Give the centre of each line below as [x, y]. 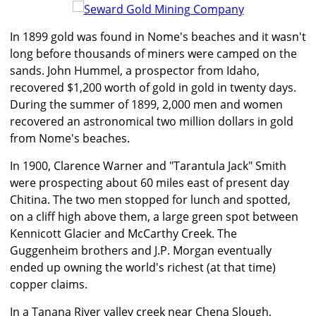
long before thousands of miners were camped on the [153, 54]
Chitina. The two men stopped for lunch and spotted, [150, 200]
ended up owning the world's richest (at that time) [143, 268]
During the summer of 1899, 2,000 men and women [146, 105]
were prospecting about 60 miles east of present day [150, 183]
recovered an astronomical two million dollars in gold [152, 122]
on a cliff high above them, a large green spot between [154, 217]
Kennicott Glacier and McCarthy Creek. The [123, 234]
